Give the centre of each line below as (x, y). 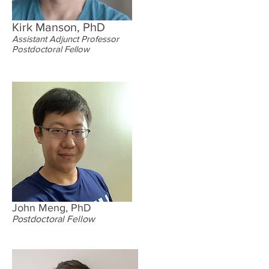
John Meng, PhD (52, 208)
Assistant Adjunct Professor (65, 39)
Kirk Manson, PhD (59, 27)
